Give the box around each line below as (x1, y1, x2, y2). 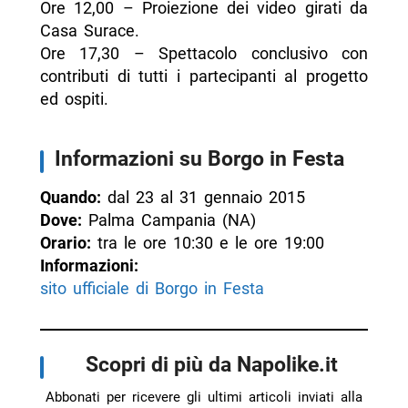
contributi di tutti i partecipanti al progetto (39, 66, 369, 87)
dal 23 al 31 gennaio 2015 (100, 188, 305, 208)
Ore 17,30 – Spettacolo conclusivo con (39, 44, 369, 64)
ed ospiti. (39, 89, 108, 109)
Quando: (39, 188, 101, 208)
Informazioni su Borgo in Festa (54, 146, 344, 172)
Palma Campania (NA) (81, 210, 256, 230)
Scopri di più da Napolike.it (85, 352, 338, 378)
